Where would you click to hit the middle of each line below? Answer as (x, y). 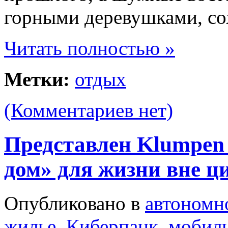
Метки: (37, 79)
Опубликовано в (75, 204)
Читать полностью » (90, 48)
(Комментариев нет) (89, 110)
